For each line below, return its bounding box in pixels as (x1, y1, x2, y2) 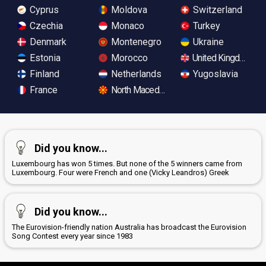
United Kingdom (190, 52, 252, 64)
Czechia (27, 20, 63, 31)
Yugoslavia (190, 68, 238, 80)
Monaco (109, 20, 145, 31)
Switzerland (190, 4, 242, 15)
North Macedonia (109, 84, 175, 96)
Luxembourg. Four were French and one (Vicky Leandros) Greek (12, 167, 229, 177)
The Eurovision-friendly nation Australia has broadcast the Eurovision (12, 222, 246, 232)
